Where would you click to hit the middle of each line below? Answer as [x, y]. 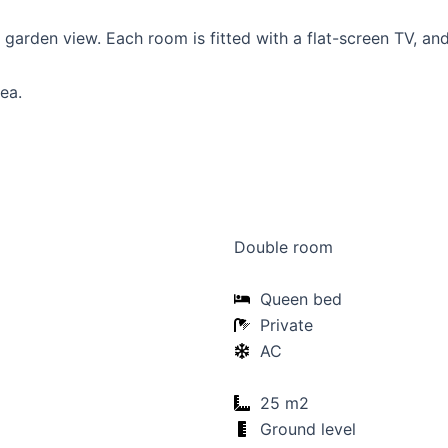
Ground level [308, 429]
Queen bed [301, 299]
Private [286, 325]
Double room [283, 247]
